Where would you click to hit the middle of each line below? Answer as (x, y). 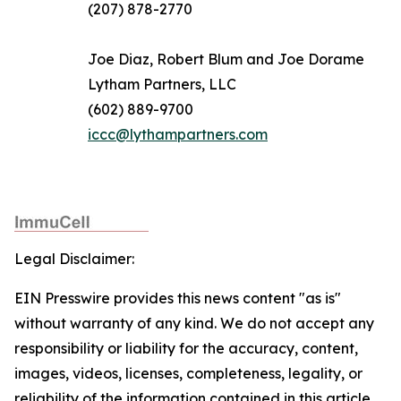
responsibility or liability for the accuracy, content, (186, 348)
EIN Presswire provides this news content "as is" (178, 298)
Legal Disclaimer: (74, 259)
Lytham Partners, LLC (162, 84)
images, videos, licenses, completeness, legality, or (188, 373)
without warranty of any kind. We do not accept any (194, 323)
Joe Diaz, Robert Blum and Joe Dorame (226, 59)
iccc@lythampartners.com (178, 134)
